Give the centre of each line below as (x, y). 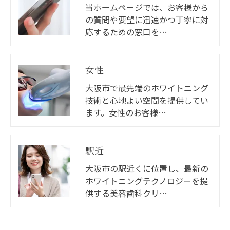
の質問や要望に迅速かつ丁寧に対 (147, 20)
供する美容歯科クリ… (126, 193)
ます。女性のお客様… (126, 112)
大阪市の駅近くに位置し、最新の (147, 168)
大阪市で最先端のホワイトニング (147, 88)
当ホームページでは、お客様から (147, 7)
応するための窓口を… (126, 32)
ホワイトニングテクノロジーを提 (147, 181)
